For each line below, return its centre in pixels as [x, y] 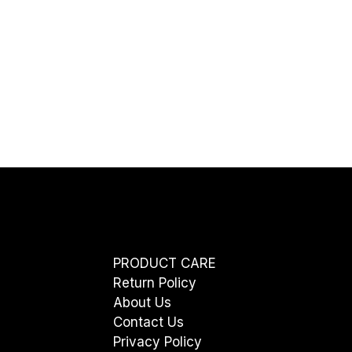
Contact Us [148, 323]
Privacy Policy [158, 342]
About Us [142, 303]
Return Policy [155, 283]
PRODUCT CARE [165, 264]
